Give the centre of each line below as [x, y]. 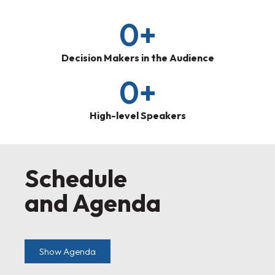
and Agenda [93, 203]
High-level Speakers [137, 116]
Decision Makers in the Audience [137, 58]
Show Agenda [68, 252]
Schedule [76, 178]
